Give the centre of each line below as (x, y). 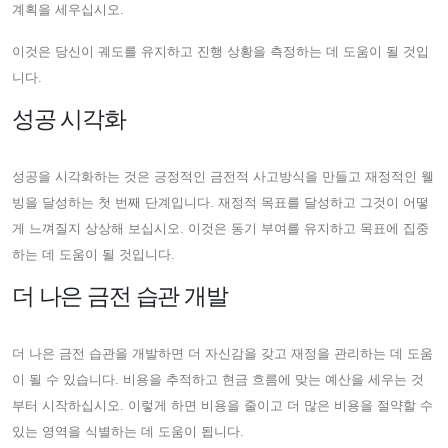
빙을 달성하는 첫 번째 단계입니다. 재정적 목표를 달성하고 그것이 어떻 (220, 202)
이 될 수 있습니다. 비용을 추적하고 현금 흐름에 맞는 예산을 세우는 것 (218, 379)
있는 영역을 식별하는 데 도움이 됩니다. (128, 431)
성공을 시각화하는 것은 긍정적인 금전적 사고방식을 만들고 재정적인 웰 (223, 176)
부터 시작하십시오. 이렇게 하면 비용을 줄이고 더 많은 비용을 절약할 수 (222, 405)
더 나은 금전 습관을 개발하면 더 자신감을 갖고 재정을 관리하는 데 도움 (222, 353)
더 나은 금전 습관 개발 (120, 295)
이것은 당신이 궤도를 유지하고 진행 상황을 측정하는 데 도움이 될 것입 (220, 51)
